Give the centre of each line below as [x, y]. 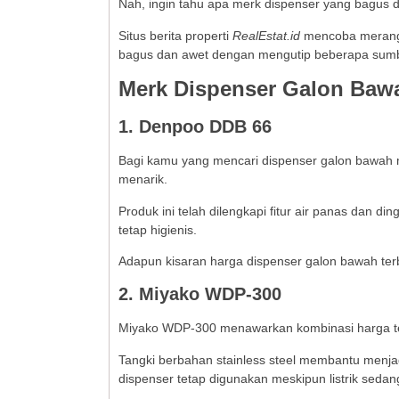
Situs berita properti [175, 35]
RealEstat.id [266, 35]
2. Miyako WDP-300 [200, 294]
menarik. [143, 179]
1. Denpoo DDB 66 [195, 127]
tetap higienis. [158, 229]
